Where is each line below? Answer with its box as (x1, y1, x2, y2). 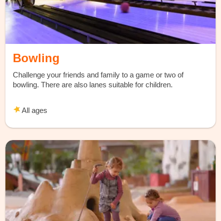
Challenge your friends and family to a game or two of (13, 70, 184, 79)
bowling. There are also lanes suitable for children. (13, 80, 173, 89)
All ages (20, 106, 48, 114)
